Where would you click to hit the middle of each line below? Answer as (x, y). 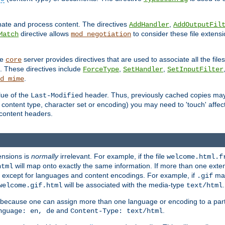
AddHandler (149, 25)
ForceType (101, 70)
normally (45, 156)
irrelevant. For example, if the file (113, 156)
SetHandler (143, 70)
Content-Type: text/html (117, 211)
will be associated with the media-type (124, 185)
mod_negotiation (101, 34)
